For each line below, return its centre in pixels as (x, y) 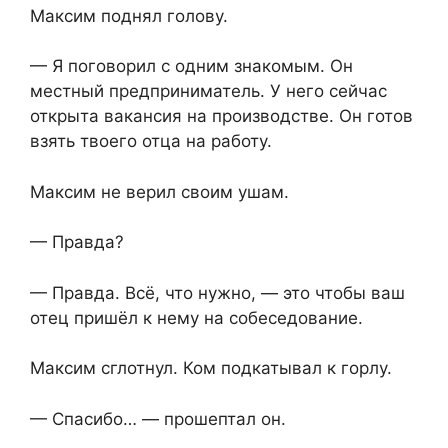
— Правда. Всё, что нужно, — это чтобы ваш (217, 292)
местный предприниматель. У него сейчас (208, 91)
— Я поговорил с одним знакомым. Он (191, 66)
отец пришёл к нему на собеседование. (196, 317)
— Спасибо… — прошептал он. (158, 418)
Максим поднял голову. (129, 15)
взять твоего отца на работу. (151, 141)
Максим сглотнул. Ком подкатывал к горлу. (211, 368)
